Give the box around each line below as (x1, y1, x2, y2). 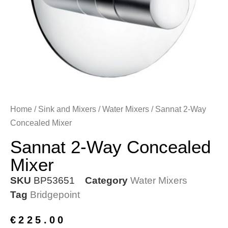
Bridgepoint (30, 189, 80, 200)
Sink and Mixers (38, 105, 96, 113)
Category (85, 175, 128, 186)
